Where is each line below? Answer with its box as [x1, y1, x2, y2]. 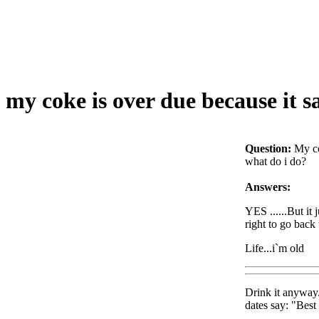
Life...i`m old [245, 241, 304, 254]
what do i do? [245, 155, 306, 167]
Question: [245, 142, 291, 155]
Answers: [245, 180, 291, 193]
